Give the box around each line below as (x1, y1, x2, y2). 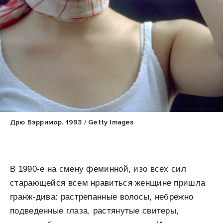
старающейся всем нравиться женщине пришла (10, 178, 206, 188)
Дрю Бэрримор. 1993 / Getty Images (10, 118, 134, 127)
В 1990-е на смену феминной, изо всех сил (10, 164, 186, 174)
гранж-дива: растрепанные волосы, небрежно (10, 192, 194, 202)
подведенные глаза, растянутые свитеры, (10, 206, 179, 216)
